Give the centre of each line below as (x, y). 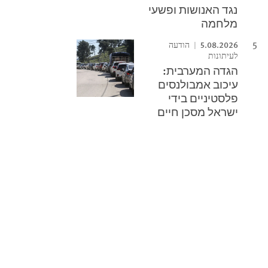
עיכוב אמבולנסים (198, 84)
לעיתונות (223, 56)
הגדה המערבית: (201, 70)
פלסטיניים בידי (203, 98)
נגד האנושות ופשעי (193, 9)
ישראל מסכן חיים (198, 112)
